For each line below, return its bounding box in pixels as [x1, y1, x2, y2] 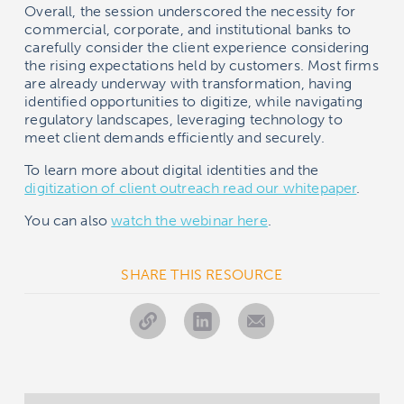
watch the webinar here [111, 211, 268, 229]
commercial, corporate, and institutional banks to [24, 20, 352, 38]
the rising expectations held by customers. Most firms [24, 56, 379, 74]
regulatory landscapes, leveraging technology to [24, 110, 343, 128]
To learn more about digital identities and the [24, 161, 319, 179]
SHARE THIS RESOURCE [121, 265, 283, 283]
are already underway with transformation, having [24, 74, 352, 92]
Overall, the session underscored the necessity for [24, 2, 356, 20]
